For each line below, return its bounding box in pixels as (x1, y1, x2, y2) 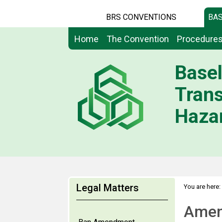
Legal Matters (76, 182, 139, 194)
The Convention (107, 34, 169, 44)
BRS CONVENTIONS (106, 12, 176, 22)
